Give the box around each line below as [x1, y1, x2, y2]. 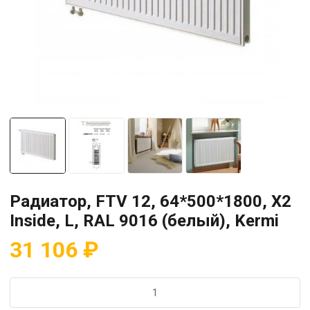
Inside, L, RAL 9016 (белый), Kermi [10, 210, 279, 230]
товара [9, 293, 42, 305]
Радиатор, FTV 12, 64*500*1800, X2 [10, 191, 291, 211]
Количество [9, 278, 64, 290]
